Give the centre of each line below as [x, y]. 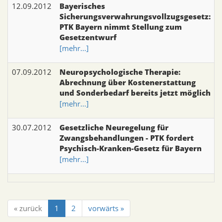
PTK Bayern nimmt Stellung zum [121, 27]
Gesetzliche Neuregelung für [114, 127]
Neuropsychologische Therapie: [120, 72]
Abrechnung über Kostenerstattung [128, 82]
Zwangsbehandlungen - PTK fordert [127, 138]
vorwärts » [106, 208]
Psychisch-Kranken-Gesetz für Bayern [131, 148]
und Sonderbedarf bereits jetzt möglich [135, 92]
